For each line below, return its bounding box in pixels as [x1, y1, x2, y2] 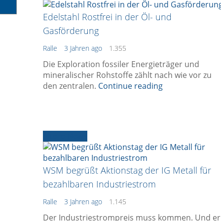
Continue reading [98, 80, 163, 91]
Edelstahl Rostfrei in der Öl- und [43, 10, 172, 23]
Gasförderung [43, 24, 99, 37]
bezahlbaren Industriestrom [43, 178, 156, 190]
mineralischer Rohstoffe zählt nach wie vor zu [43, 69, 212, 80]
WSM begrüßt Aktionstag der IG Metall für [43, 164, 211, 176]
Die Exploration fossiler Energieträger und [43, 58, 199, 70]
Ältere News [43, 130, 87, 142]
